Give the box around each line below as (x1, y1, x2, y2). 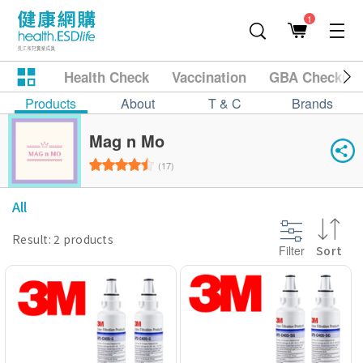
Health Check (64, 67, 149, 87)
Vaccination (172, 67, 246, 87)
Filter (278, 241, 305, 258)
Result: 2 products (12, 231, 114, 247)
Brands (291, 94, 333, 113)
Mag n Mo (89, 128, 164, 152)
